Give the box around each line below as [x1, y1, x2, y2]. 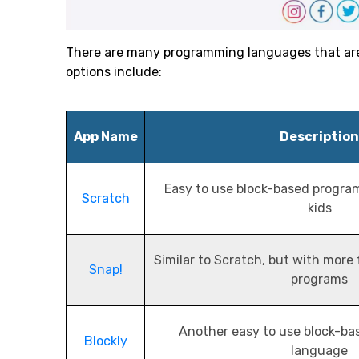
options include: [66, 64, 162, 80]
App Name [73, 129, 138, 145]
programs [291, 272, 348, 288]
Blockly [83, 333, 127, 349]
